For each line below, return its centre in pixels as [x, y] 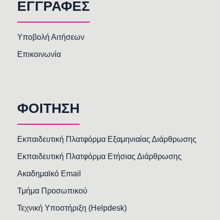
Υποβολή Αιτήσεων [51, 37]
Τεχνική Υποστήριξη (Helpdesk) [72, 208]
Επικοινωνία [39, 55]
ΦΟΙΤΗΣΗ [48, 109]
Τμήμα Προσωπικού [52, 191]
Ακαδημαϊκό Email [49, 174]
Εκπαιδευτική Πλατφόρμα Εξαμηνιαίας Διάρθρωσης [107, 139]
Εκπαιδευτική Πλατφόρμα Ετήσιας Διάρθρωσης [99, 157]
